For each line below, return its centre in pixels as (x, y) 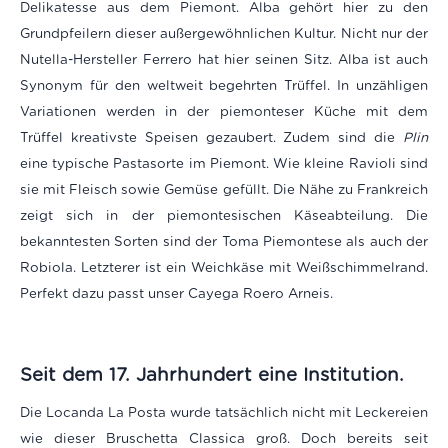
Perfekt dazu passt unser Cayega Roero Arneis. (178, 293)
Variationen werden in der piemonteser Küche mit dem (224, 111)
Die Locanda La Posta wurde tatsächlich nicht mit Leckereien (224, 412)
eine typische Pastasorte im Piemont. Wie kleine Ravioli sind (224, 163)
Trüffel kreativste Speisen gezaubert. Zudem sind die (211, 137)
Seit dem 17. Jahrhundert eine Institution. (212, 374)
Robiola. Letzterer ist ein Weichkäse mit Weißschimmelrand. (224, 267)
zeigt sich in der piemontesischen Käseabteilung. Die (224, 215)
